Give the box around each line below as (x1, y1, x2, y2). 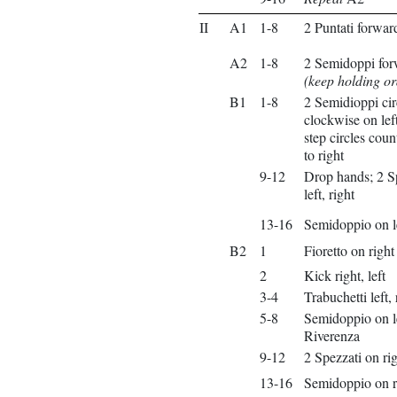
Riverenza (304, 326, 360, 345)
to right (304, 145, 344, 164)
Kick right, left (304, 266, 385, 284)
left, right (304, 184, 354, 203)
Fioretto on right (304, 241, 394, 260)
